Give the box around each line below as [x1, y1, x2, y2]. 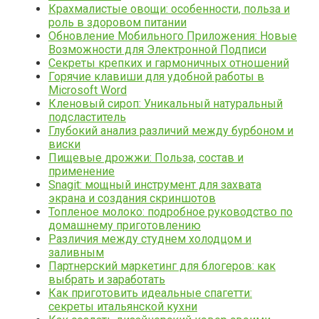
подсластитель [48, 110, 126, 124]
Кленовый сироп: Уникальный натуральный [48, 96, 283, 110]
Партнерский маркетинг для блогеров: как [48, 258, 276, 273]
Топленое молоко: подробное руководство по [48, 204, 293, 219]
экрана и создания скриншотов [48, 191, 216, 205]
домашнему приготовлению [48, 218, 201, 232]
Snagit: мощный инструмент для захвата [48, 177, 261, 192]
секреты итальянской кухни [48, 299, 197, 313]
